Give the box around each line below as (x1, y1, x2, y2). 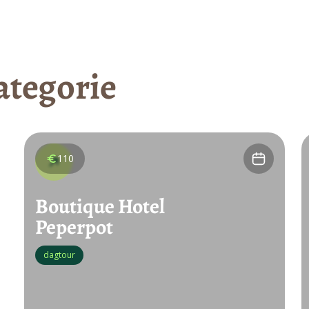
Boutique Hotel (34, 192, 165, 220)
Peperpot (34, 213, 113, 241)
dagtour (43, 249, 75, 261)
